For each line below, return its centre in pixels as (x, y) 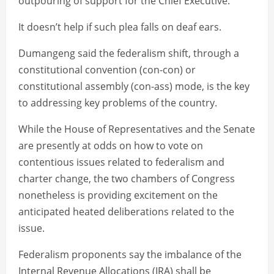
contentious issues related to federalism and (121, 162)
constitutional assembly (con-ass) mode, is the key (134, 87)
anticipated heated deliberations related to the (126, 212)
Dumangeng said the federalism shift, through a (129, 54)
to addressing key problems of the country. (118, 103)
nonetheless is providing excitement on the (118, 195)
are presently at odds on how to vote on (111, 146)
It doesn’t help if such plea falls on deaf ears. (120, 27)
